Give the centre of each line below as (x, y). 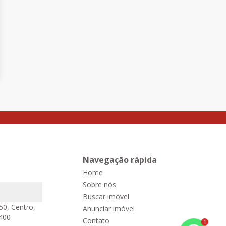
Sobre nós (99, 184)
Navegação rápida (120, 160)
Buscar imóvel (106, 196)
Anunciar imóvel (109, 209)
